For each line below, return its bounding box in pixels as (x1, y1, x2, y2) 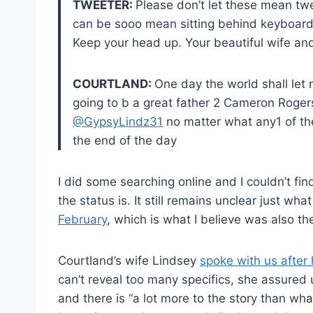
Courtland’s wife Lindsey (58, 253, 200, 268)
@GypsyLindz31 (73, 114, 163, 129)
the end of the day (73, 133, 177, 147)
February (58, 212, 107, 226)
